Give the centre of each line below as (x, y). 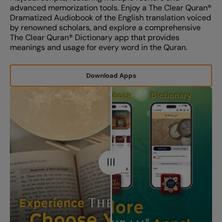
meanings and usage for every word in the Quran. (99, 48)
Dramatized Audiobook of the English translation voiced (111, 18)
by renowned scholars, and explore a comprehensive (105, 28)
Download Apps (111, 76)
